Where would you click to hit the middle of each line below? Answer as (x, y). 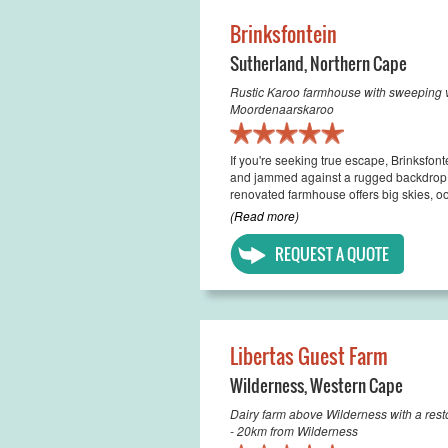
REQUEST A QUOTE (331, 254)
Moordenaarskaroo (281, 108)
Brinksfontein (283, 34)
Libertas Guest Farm (308, 356)
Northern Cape (358, 63)
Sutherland (266, 63)
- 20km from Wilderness (293, 430)
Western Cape (356, 385)
